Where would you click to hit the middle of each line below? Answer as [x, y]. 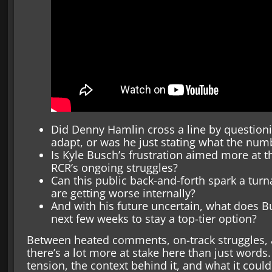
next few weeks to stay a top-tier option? [154, 218]
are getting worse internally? [123, 193]
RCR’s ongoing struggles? [114, 167]
